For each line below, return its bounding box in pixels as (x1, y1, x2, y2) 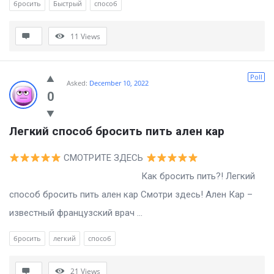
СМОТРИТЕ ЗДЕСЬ (61, 152, 146, 164)
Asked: (67, 78, 87, 88)
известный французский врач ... (9, 207, 143, 219)
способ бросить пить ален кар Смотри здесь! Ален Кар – (9, 189, 253, 201)
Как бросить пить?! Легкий (9, 171, 255, 182)
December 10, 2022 (89, 78, 149, 88)
